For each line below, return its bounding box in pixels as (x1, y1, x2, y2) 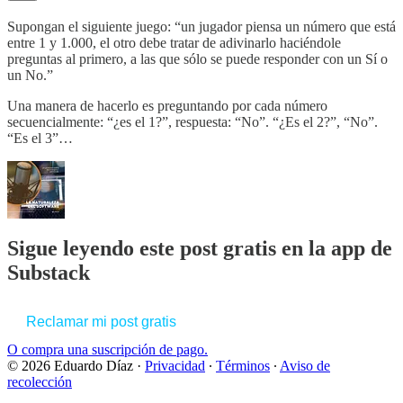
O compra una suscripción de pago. (7, 342, 208, 358)
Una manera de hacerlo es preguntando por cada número (7, 97, 327, 113)
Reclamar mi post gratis (26, 314, 176, 330)
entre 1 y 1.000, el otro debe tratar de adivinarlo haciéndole (7, 34, 341, 50)
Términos (216, 358, 270, 374)
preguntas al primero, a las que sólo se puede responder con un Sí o (7, 50, 388, 67)
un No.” (7, 67, 53, 83)
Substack (7, 260, 90, 284)
